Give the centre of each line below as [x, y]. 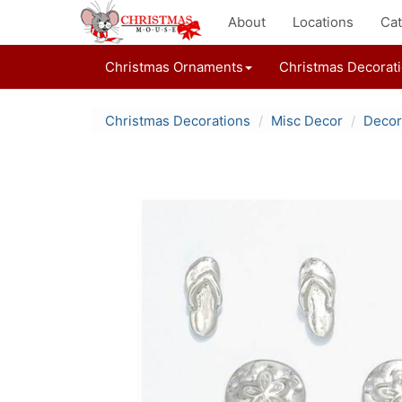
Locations [323, 22]
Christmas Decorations [178, 121]
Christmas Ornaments [174, 67]
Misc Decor [307, 121]
